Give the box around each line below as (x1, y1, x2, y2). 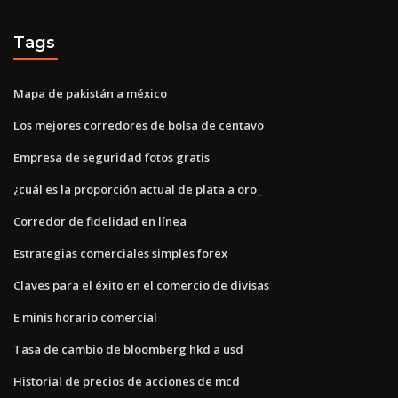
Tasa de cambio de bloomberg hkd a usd (13, 340, 243, 357)
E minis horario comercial (13, 308, 157, 325)
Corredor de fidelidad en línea (13, 212, 187, 229)
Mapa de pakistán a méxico (13, 84, 167, 101)
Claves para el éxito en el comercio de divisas (13, 276, 269, 293)
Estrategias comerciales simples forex (13, 244, 227, 261)
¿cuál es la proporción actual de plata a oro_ (13, 180, 262, 197)
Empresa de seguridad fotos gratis (13, 148, 210, 165)
